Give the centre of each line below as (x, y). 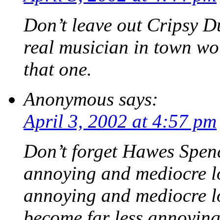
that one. (58, 69)
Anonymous (69, 99)
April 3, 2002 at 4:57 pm (120, 121)
